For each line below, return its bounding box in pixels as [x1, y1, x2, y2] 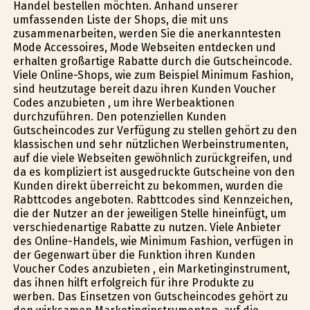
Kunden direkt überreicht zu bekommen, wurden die [12, 179, 283, 192]
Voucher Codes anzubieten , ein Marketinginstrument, [12, 262, 290, 275]
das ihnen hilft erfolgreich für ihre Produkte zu [12, 275, 254, 289]
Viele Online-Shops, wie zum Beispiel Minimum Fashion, [12, 68, 293, 82]
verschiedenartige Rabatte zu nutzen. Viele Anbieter [12, 220, 281, 234]
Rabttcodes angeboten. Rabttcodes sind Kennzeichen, [12, 192, 293, 206]
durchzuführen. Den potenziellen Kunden [12, 109, 226, 123]
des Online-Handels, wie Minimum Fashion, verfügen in [12, 234, 293, 248]
